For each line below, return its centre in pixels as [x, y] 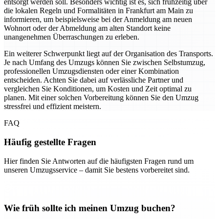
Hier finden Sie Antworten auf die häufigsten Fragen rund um [99, 161]
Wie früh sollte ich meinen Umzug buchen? [90, 208]
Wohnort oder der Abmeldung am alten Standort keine [87, 28]
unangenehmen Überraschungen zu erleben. [72, 37]
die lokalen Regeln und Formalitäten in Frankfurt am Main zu [99, 11]
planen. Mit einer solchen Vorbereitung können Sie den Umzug [101, 98]
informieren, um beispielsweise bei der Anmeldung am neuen [98, 20]
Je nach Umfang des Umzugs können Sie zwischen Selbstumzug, [105, 63]
